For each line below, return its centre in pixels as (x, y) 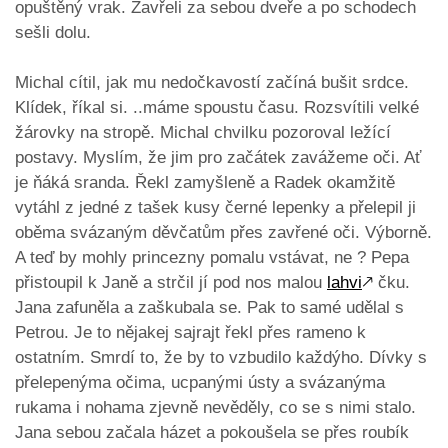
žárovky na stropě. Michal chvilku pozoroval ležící (203, 133)
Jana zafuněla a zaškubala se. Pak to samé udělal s (209, 308)
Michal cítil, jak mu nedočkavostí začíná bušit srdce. (212, 83)
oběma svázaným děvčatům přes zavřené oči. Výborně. (223, 233)
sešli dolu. (53, 33)
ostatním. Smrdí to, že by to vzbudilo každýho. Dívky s (221, 358)
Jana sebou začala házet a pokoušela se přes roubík (212, 433)
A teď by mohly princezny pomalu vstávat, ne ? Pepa (212, 258)
